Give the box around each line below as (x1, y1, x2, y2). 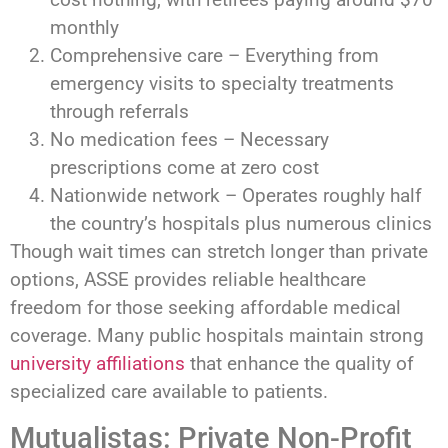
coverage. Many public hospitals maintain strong (10, 324, 424, 348)
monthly (50, 16, 119, 40)
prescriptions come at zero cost (50, 156, 319, 180)
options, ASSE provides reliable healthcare (10, 268, 366, 292)
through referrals (50, 100, 189, 124)
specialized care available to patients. (10, 380, 328, 404)
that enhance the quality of (185, 352, 414, 376)
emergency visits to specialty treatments (50, 72, 394, 96)
